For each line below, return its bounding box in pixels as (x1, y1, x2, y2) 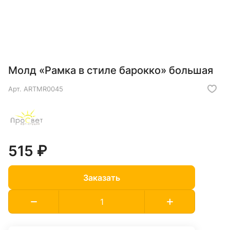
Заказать (83, 172, 120, 183)
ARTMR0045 (24, 85, 63, 93)
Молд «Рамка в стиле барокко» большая (8, 64, 213, 77)
